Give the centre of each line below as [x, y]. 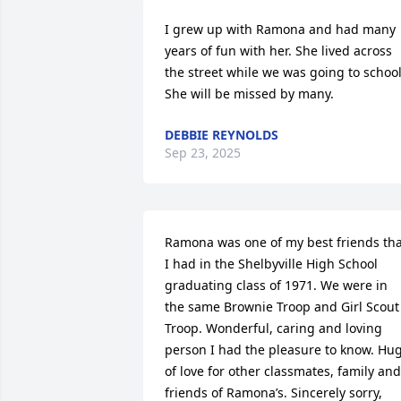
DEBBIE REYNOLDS [222, 135]
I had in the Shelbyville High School [271, 264]
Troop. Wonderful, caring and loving [273, 328]
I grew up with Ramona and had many [280, 29]
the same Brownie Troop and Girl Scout [282, 307]
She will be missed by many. [249, 94]
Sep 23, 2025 [203, 153]
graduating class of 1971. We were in [276, 285]
